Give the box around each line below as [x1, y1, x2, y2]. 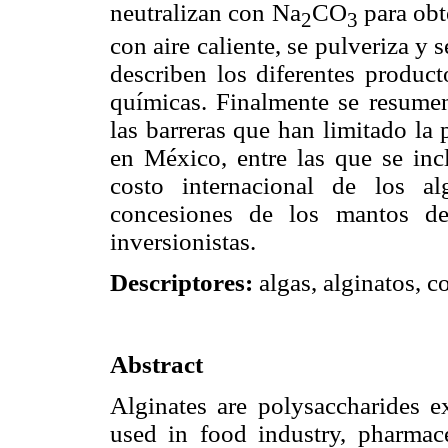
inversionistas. [110, 227, 256, 255]
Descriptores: [110, 268, 253, 296]
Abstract [110, 351, 203, 379]
